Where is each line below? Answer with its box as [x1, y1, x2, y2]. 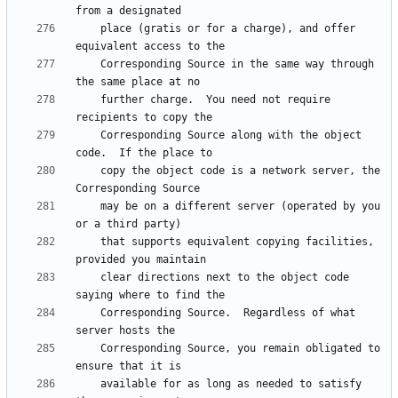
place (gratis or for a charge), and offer [76, 22, 100, 36]
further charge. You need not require [76, 93, 100, 107]
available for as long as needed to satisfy [76, 378, 100, 391]
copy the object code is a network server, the [76, 164, 100, 178]
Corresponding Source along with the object [76, 129, 100, 142]
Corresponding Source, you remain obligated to [76, 342, 100, 355]
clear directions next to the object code [76, 271, 100, 284]
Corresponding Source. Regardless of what [76, 306, 100, 320]
